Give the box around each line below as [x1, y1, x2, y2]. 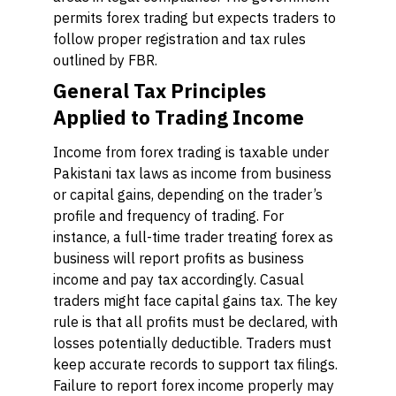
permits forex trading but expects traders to [53, 9, 336, 27]
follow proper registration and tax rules [53, 30, 306, 48]
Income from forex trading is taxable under [53, 143, 329, 161]
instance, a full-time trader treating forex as [53, 228, 333, 246]
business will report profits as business [53, 249, 304, 267]
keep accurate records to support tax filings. [53, 355, 338, 373]
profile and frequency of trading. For [53, 207, 284, 225]
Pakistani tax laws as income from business [53, 164, 331, 182]
